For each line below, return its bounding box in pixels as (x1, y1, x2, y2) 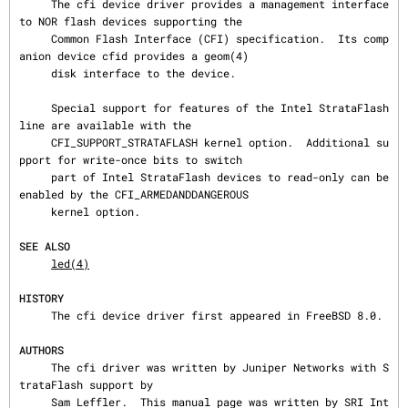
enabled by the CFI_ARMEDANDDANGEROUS (19, 187, 249, 201)
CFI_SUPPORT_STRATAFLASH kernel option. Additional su (19, 135, 51, 149)
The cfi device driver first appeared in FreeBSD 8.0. (19, 308, 51, 322)
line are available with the (19, 117, 191, 132)
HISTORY (19, 291, 64, 305)
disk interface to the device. (19, 66, 51, 80)
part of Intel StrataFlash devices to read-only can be (19, 169, 51, 184)
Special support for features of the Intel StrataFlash (19, 100, 51, 115)
